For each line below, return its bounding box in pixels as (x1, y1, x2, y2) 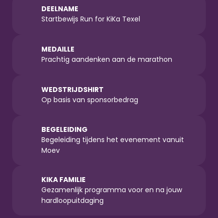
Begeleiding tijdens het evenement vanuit (41, 135, 184, 145)
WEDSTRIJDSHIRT (41, 85, 104, 94)
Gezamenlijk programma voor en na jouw (41, 185, 182, 195)
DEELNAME (41, 4, 78, 14)
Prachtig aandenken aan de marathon (41, 54, 172, 64)
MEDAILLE (41, 44, 74, 54)
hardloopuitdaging (41, 196, 104, 205)
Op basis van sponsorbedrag (41, 95, 138, 105)
